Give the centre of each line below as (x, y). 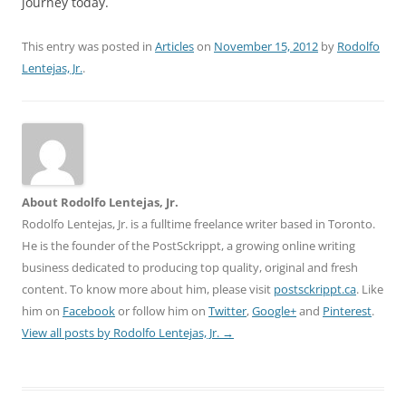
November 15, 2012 (266, 46)
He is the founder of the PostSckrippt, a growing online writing (188, 246)
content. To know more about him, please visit (148, 289)
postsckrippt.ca (315, 289)
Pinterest (347, 311)
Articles (174, 46)
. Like (370, 289)
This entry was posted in (88, 46)
